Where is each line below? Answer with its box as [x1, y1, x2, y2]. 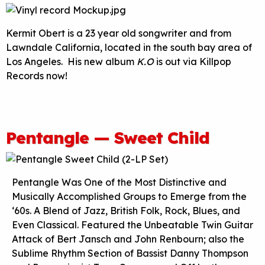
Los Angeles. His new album [6, 55, 137, 67]
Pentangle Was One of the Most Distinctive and [12, 176, 227, 188]
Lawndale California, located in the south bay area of [6, 41, 252, 53]
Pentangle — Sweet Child [6, 127, 209, 148]
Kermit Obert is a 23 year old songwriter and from [6, 27, 231, 39]
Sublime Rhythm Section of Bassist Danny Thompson [12, 247, 248, 259]
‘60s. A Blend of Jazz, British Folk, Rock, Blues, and [12, 204, 240, 216]
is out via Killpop [154, 55, 231, 67]
